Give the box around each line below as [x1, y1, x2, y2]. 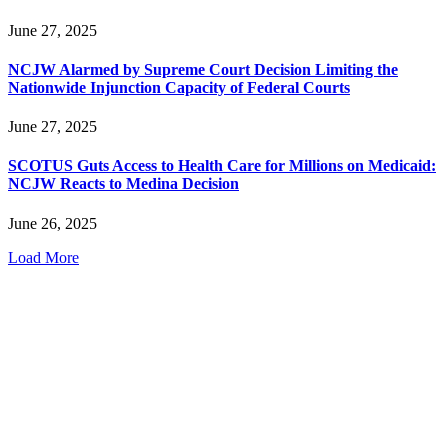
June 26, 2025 [8, 214, 97, 232]
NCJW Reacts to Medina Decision [8, 175, 239, 193]
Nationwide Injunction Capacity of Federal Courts [8, 78, 350, 96]
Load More [8, 248, 79, 266]
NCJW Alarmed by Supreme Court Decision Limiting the [8, 60, 398, 78]
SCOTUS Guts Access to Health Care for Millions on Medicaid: [8, 157, 436, 175]
